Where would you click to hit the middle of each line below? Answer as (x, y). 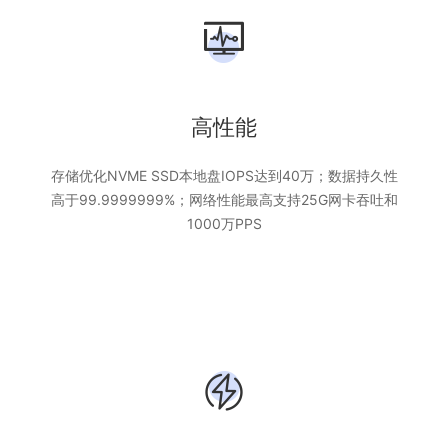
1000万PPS (224, 223)
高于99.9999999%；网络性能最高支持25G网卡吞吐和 (224, 199)
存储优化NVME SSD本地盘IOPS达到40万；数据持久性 (224, 175)
